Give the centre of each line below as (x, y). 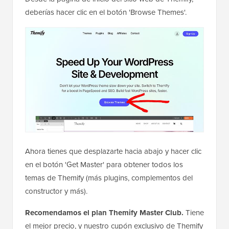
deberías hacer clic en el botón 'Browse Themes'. (106, 13)
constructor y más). (56, 191)
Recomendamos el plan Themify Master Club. (104, 212)
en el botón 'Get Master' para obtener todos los (104, 164)
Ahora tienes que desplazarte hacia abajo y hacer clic (113, 151)
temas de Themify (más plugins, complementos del (109, 178)
